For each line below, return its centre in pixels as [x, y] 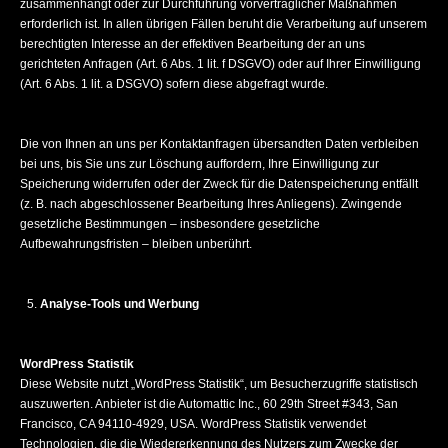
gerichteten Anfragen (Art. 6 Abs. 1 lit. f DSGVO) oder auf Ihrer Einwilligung [220, 64]
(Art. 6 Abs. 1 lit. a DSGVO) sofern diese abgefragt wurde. [174, 84]
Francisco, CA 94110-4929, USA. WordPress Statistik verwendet [193, 424]
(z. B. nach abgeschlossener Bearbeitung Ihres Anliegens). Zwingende [211, 204]
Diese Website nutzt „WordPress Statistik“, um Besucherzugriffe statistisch [219, 384]
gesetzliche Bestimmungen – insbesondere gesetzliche [170, 224]
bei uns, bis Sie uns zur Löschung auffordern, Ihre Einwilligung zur [199, 164]
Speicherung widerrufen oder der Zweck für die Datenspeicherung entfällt [219, 184]
